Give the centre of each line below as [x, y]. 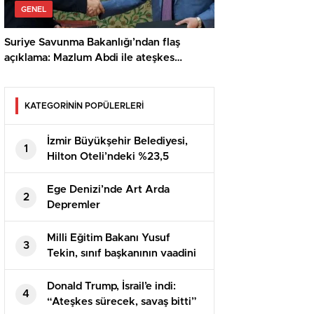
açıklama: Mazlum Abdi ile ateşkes [89, 58]
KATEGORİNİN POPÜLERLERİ [84, 106]
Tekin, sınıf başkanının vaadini [122, 254]
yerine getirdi [81, 269]
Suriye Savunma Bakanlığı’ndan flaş [92, 43]
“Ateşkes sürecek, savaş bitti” [122, 302]
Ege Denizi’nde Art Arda [108, 190]
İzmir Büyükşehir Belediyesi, [117, 142]
